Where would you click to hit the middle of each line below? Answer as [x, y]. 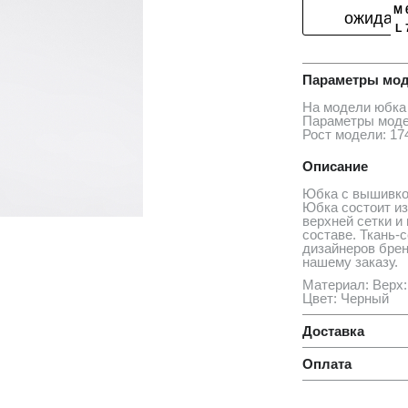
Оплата [326, 364]
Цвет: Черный [345, 298]
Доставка [333, 331]
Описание [335, 166]
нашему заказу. [350, 262]
